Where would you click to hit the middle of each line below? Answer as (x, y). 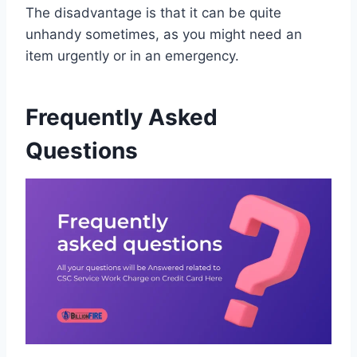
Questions (82, 151)
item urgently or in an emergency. (132, 56)
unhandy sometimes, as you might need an (164, 35)
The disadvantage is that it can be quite (153, 13)
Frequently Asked (122, 118)
